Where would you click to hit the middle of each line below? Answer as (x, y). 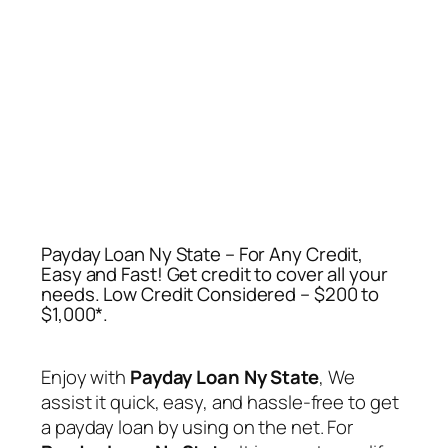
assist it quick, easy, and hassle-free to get (220, 402)
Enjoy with (85, 377)
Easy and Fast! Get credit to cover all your (214, 274)
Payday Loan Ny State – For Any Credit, (202, 254)
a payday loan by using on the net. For (197, 427)
